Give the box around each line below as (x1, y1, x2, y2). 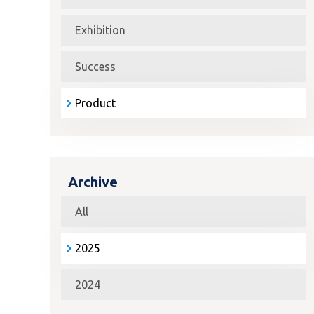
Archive (68, 174, 118, 190)
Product (75, 97, 116, 109)
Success (75, 60, 116, 73)
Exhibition (75, 24, 125, 36)
